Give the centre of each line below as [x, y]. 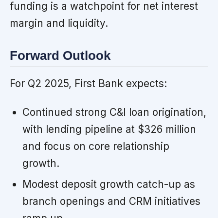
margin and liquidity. [59, 23]
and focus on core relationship [96, 146]
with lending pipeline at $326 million [109, 129]
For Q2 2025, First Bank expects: [88, 83]
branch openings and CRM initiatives [111, 201]
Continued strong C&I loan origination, [114, 112]
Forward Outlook [60, 56]
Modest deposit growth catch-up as [109, 184]
